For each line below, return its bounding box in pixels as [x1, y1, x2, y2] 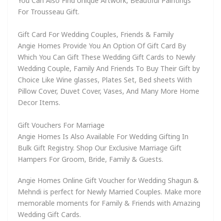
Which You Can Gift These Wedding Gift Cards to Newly [18, 52, 195, 62]
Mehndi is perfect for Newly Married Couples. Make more [18, 186, 201, 196]
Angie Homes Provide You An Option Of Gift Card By [18, 40, 186, 50]
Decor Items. [18, 97, 60, 107]
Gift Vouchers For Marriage [18, 120, 105, 130]
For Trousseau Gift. [18, 6, 79, 16]
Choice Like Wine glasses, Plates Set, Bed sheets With [18, 74, 192, 84]
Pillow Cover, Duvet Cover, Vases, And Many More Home [18, 86, 199, 96]
